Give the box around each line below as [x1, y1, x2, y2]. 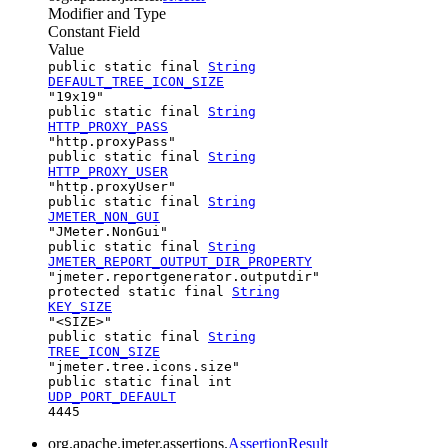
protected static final [48, 283, 232, 299]
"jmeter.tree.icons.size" [48, 358, 240, 374]
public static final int [48, 373, 232, 389]
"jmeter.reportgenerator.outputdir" [48, 268, 320, 284]
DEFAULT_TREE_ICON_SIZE [48, 73, 224, 89]
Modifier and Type [48, 4, 166, 22]
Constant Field [48, 22, 140, 40]
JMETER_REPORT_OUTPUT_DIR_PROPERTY [48, 253, 312, 269]
